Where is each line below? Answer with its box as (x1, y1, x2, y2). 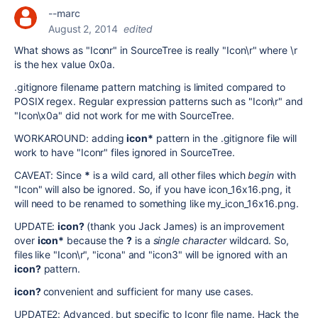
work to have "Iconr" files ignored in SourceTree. (14, 146, 235, 158)
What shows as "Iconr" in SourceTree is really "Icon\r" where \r (14, 44, 297, 56)
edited (123, 23, 153, 35)
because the (64, 234, 127, 246)
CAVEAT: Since (14, 169, 84, 181)
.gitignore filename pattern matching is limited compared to (14, 81, 286, 93)
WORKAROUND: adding (14, 132, 127, 144)
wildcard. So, (226, 234, 290, 246)
